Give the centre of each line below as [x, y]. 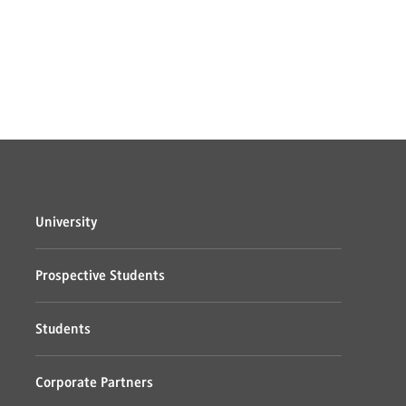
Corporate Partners [94, 383]
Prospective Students [100, 276]
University [66, 222]
